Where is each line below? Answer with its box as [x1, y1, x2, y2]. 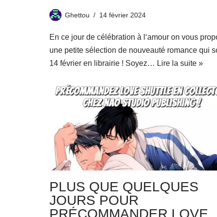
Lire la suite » [157, 59, 203, 67]
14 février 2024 [99, 11, 146, 19]
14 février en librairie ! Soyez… [49, 59, 157, 67]
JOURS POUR [49, 193, 139, 208]
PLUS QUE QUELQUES [49, 179, 199, 195]
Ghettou [65, 11, 90, 19]
